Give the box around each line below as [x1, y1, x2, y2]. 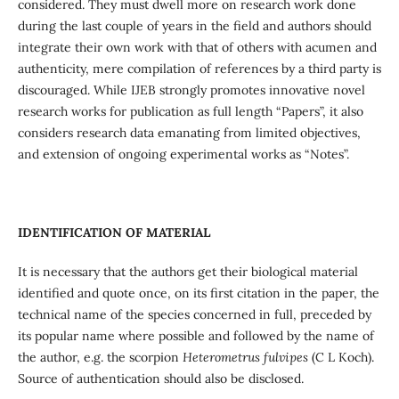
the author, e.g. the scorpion [17, 349, 183, 366]
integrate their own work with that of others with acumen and [17, 38, 377, 55]
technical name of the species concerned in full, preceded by [17, 306, 371, 323]
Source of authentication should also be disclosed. [17, 370, 304, 387]
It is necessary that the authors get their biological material [17, 264, 358, 281]
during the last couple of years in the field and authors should [17, 17, 371, 34]
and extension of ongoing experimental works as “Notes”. [17, 145, 349, 162]
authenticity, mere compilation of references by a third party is [17, 60, 381, 77]
